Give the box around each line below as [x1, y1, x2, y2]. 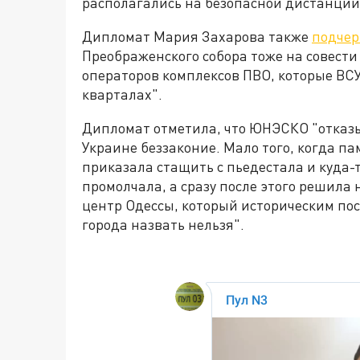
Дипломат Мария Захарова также [82, 27, 312, 46]
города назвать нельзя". [82, 215, 244, 234]
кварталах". [82, 85, 162, 104]
